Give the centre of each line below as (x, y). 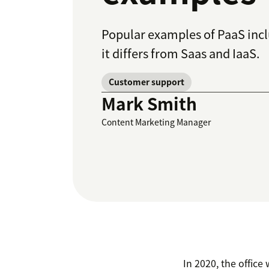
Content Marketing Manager (156, 122)
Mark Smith (149, 104)
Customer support (147, 82)
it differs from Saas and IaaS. (181, 53)
